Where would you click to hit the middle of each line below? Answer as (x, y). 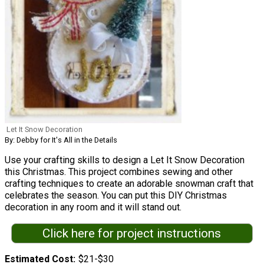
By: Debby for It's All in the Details (61, 140)
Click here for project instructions (132, 233)
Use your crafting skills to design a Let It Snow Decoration (125, 160)
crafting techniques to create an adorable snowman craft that (129, 184)
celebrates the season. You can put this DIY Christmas (116, 196)
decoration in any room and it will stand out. (93, 207)
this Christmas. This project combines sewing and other (119, 172)
